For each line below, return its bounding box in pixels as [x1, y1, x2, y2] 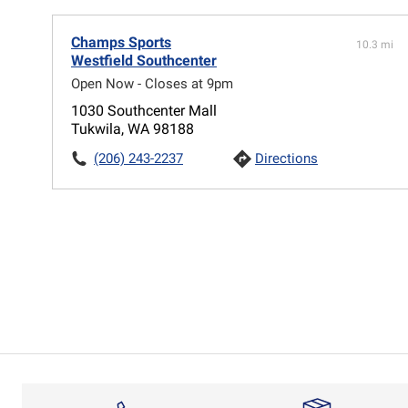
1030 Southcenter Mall [71, 101, 217, 119]
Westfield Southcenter [71, 51, 217, 69]
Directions [254, 149, 318, 167]
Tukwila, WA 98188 [71, 119, 194, 138]
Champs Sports [71, 33, 171, 51]
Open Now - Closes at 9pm [71, 75, 233, 92]
